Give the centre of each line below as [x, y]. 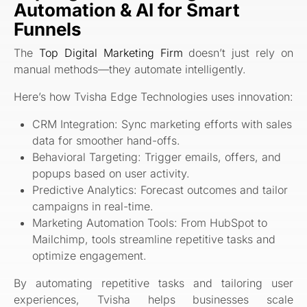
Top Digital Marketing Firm [111, 52]
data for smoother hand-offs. [107, 140]
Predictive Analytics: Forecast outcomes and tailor [160, 189]
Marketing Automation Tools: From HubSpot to [150, 222]
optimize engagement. [90, 255]
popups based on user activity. [111, 173]
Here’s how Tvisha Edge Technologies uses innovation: [153, 96]
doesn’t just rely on [238, 52]
